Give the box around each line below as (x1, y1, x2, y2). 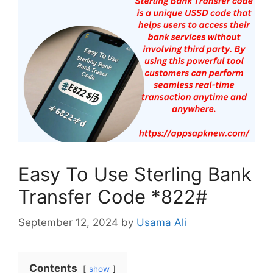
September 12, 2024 (18, 216, 118, 229)
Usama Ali (136, 216, 186, 229)
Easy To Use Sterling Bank (18, 163, 252, 185)
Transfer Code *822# (18, 185, 208, 208)
